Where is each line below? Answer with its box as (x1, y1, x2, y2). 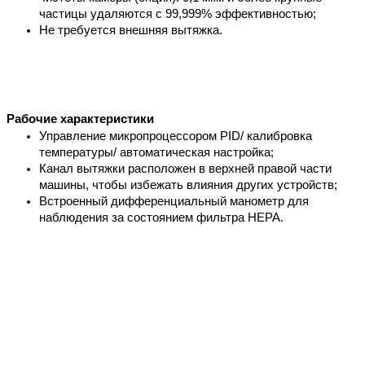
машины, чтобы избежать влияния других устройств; (39, 178, 337, 191)
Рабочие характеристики (7, 112, 154, 125)
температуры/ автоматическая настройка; (39, 145, 274, 159)
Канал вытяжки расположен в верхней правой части (39, 161, 332, 175)
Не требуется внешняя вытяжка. (39, 23, 222, 37)
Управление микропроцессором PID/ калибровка (39, 129, 312, 143)
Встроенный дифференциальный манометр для (39, 194, 309, 208)
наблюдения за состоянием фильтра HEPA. (39, 210, 284, 224)
